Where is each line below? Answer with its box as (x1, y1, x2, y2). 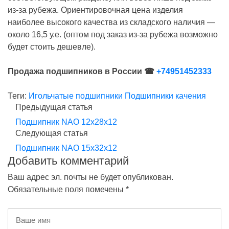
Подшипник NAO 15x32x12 (15, 144, 117, 152)
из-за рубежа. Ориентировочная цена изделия (8, 6, 183, 14)
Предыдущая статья (15, 103, 93, 111)
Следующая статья (15, 129, 88, 138)
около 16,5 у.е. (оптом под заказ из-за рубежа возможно (8, 30, 218, 39)
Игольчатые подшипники (29, 91, 123, 100)
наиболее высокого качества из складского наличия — (8, 18, 215, 27)
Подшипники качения (125, 91, 206, 100)
